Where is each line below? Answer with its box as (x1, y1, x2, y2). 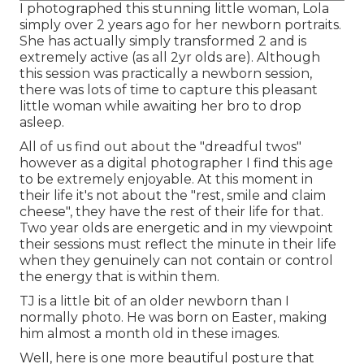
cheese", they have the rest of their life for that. (19, 204, 323, 220)
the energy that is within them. (19, 269, 219, 285)
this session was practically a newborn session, (19, 66, 312, 82)
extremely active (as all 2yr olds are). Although (19, 50, 320, 66)
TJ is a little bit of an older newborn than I (19, 293, 289, 310)
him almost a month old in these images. (19, 326, 279, 342)
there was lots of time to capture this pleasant (19, 82, 318, 98)
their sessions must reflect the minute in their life (19, 236, 336, 253)
